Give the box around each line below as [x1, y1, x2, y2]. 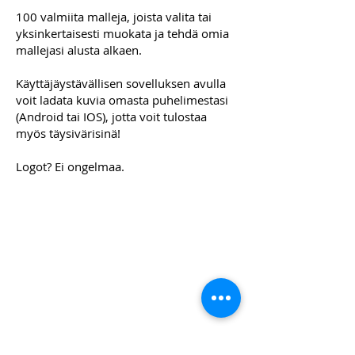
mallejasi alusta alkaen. [16, 41, 142, 58]
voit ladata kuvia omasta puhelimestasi [16, 91, 228, 108]
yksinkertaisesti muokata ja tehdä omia [16, 25, 229, 41]
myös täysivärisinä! [16, 124, 120, 141]
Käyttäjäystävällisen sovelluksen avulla [16, 74, 226, 91]
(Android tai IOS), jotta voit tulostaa [16, 108, 207, 124]
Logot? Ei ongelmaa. [16, 158, 124, 174]
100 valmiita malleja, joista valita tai [16, 8, 212, 25]
